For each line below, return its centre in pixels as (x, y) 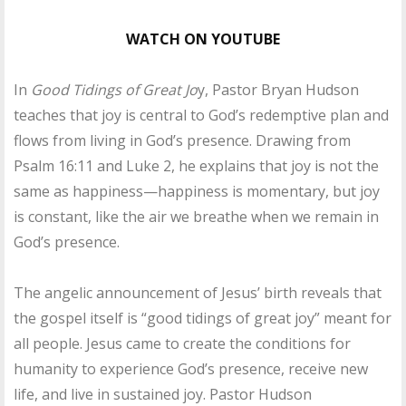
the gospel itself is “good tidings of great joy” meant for (203, 318)
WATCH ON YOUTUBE (203, 39)
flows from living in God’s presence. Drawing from (182, 140)
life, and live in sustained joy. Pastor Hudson (163, 394)
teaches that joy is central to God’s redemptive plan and (201, 115)
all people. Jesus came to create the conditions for (182, 343)
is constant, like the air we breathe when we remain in (196, 216)
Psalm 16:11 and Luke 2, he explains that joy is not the (196, 165)
